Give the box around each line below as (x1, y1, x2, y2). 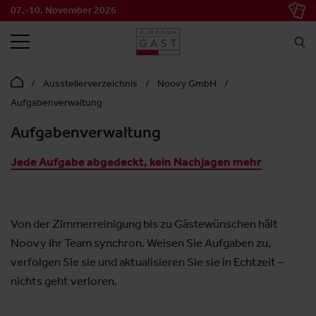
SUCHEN (244, 15, 313, 32)
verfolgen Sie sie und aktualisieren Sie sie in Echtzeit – (11, 255, 284, 269)
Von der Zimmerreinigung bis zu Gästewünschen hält (11, 217, 278, 231)
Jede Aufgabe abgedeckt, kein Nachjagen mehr (11, 154, 262, 169)
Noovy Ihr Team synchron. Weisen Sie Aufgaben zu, (11, 236, 271, 250)
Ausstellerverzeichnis (43, 78, 138, 90)
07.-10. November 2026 (11, 4, 116, 16)
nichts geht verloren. (11, 274, 117, 288)
